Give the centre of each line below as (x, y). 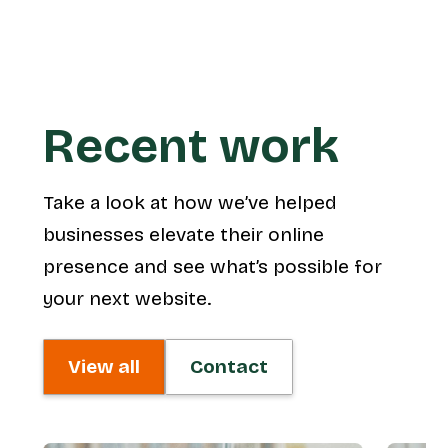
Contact (228, 366)
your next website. (126, 298)
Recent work (190, 145)
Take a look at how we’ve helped (189, 202)
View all (103, 366)
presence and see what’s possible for (212, 266)
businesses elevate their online (183, 234)
